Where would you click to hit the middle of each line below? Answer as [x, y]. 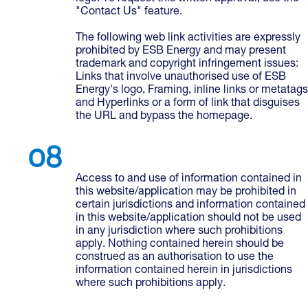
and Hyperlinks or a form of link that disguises [188, 104]
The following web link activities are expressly [188, 38]
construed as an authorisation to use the [175, 258]
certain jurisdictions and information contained [190, 206]
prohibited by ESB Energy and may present [181, 52]
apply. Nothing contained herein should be [180, 245]
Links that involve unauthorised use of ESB [181, 78]
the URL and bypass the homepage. [164, 117]
